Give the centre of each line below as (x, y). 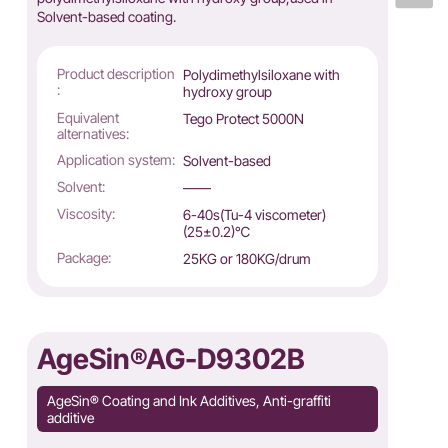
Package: (83, 257)
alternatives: (92, 133)
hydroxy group (228, 91)
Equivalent (87, 117)
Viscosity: (85, 213)
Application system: (115, 159)
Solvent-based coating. (106, 16)
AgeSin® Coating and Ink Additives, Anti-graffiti (188, 400)
